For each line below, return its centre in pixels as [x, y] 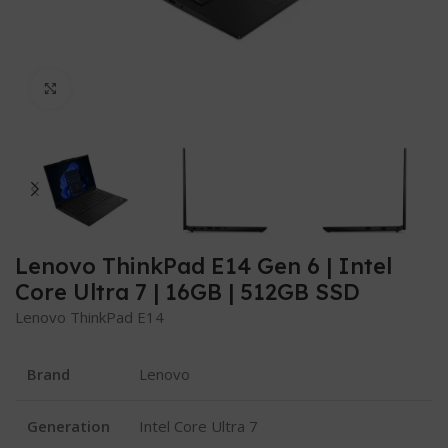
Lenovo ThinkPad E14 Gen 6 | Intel [204, 266]
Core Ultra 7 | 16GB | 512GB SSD [188, 292]
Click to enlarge [124, 88]
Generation [69, 426]
